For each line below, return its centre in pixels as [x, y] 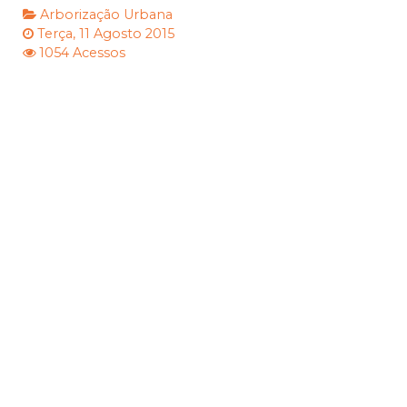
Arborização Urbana [106, 15]
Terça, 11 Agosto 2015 [106, 34]
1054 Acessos [82, 53]
